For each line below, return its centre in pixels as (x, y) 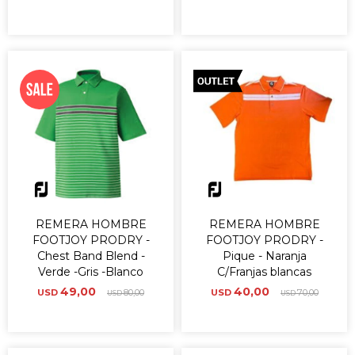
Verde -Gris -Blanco (91, 272)
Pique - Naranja (264, 256)
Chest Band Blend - (91, 256)
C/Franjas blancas (264, 272)
